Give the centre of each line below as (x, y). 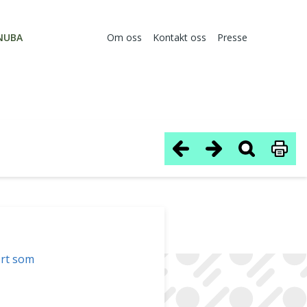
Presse (232, 38)
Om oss (124, 38)
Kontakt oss (180, 38)
